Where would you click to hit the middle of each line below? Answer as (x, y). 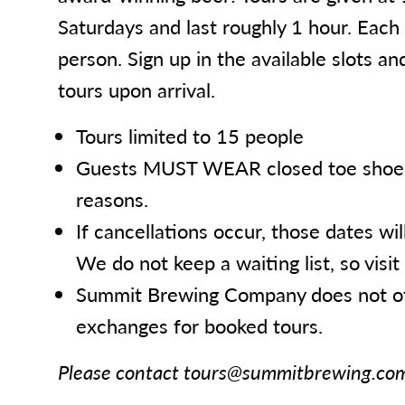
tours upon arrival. (137, 90)
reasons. (112, 199)
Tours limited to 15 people (190, 136)
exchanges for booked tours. (199, 326)
